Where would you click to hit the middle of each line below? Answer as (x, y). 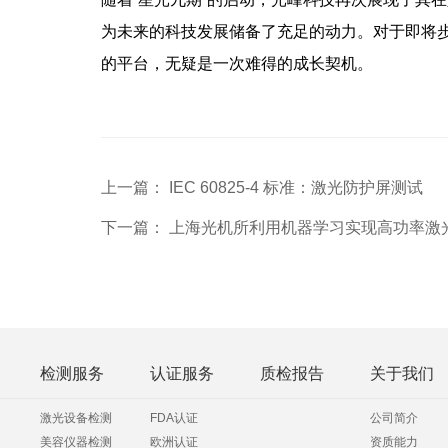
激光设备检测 (76, 418)
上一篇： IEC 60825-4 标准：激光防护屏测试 (261, 188)
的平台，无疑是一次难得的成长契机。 (236, 64)
